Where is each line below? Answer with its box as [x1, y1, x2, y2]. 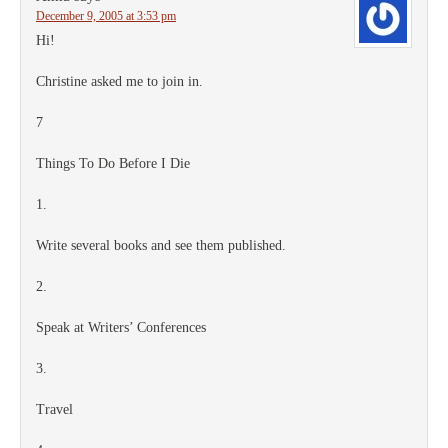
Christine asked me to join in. [36, 74, 203, 89]
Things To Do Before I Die [36, 156, 190, 171]
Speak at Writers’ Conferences [36, 320, 206, 335]
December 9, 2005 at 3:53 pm [36, 9, 176, 23]
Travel [36, 402, 73, 417]
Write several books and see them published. [36, 238, 286, 253]
